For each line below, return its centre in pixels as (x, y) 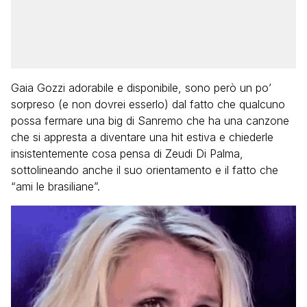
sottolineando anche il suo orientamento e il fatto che (145, 170)
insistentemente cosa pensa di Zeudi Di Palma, (127, 153)
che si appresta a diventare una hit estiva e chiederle (142, 137)
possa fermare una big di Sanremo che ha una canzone (150, 121)
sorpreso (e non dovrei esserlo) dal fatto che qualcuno (148, 104)
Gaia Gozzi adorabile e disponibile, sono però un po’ (141, 88)
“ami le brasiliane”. (56, 186)
